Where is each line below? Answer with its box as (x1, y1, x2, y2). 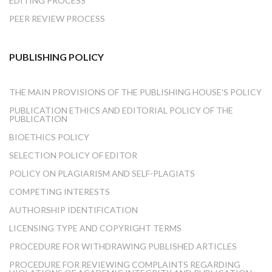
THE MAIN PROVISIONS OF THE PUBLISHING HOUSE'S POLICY (9, 87, 262, 98)
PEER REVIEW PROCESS (9, 13, 105, 24)
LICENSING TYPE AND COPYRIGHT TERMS (9, 223, 182, 234)
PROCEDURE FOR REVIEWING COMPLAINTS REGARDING (9, 259, 240, 270)
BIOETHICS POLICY (9, 132, 89, 143)
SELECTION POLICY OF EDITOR (9, 150, 137, 161)
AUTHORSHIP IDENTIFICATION (9, 205, 138, 216)
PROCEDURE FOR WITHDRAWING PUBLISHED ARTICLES (9, 241, 237, 252)
